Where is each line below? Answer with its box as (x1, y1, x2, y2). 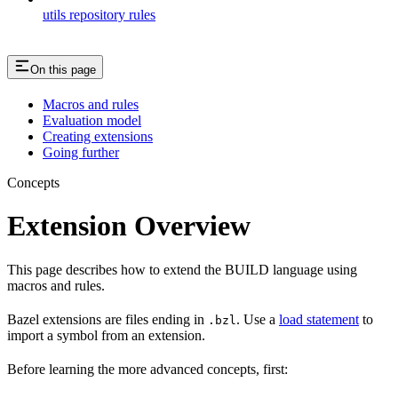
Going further (43, 144, 119, 160)
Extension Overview (7, 210, 251, 243)
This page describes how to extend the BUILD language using (7, 261, 357, 277)
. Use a (236, 311, 279, 327)
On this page (30, 62, 96, 76)
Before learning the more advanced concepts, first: (7, 361, 288, 377)
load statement (279, 311, 359, 327)
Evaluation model (43, 112, 141, 128)
